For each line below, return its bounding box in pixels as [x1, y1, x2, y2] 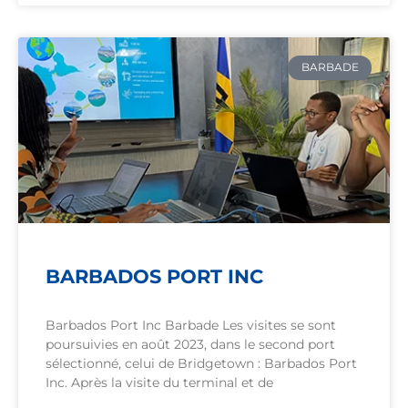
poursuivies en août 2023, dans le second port [46, 336, 335, 353]
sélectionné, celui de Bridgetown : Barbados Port [46, 355, 357, 372]
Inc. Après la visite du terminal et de [46, 374, 273, 392]
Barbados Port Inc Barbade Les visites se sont [46, 317, 336, 334]
